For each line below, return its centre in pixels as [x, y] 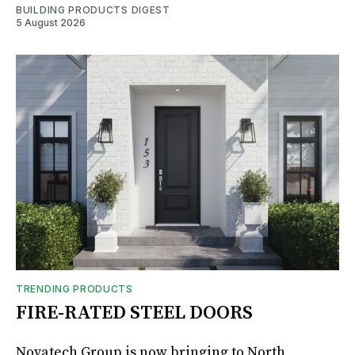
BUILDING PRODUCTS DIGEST [93, 10]
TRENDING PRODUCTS [74, 288]
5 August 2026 [51, 22]
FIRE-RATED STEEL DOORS [134, 313]
